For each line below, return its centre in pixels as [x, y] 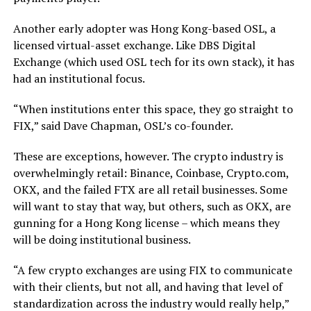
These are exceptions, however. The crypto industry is [148, 156]
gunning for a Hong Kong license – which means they [146, 222]
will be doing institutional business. [102, 239]
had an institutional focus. [79, 78]
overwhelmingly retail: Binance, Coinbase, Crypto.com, [151, 173]
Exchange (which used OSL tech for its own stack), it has [153, 61]
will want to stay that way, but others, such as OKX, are [152, 206]
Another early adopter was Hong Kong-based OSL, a [144, 28]
